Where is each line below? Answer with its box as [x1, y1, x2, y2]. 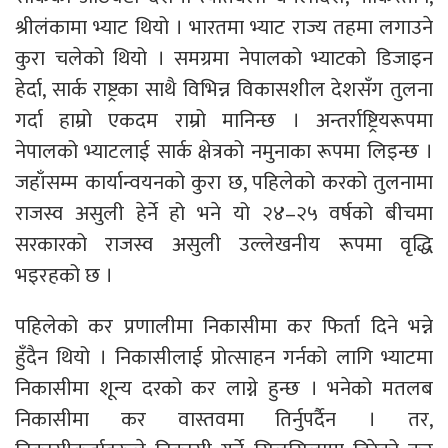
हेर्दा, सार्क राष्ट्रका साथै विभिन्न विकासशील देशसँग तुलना [15, 71, 433, 107]
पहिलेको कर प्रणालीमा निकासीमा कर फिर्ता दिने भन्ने [15, 308, 433, 344]
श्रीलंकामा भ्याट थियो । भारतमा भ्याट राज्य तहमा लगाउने [15, 9, 433, 45]
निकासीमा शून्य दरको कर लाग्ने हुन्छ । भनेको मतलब [15, 370, 433, 406]
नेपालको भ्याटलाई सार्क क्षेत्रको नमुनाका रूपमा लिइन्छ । [15, 133, 433, 169]
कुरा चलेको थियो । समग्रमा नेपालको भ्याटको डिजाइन [15, 40, 433, 76]
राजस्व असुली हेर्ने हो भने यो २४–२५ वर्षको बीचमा [15, 195, 433, 231]
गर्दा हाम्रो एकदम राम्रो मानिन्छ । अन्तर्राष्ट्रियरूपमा [15, 102, 433, 138]
